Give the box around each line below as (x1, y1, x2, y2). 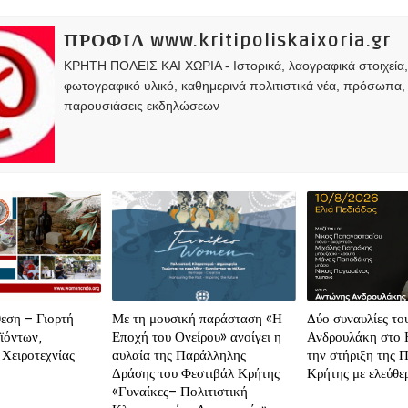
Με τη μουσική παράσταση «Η (112, 311, 283, 327)
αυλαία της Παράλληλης (112, 347, 247, 363)
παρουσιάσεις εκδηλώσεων (64, 98, 219, 113)
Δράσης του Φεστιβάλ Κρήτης (112, 365, 280, 382)
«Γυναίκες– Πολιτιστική (112, 383, 249, 400)
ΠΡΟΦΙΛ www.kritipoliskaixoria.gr (64, 30, 391, 52)
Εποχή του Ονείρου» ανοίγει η (112, 329, 282, 345)
